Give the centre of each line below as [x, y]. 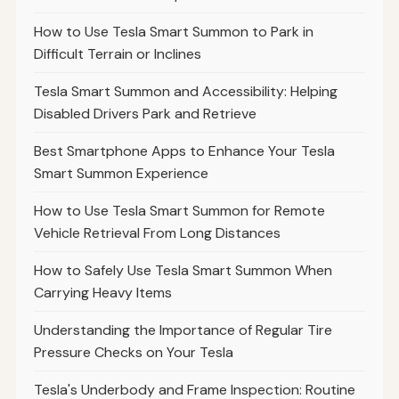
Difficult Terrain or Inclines [117, 54]
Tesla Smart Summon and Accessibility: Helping [185, 92]
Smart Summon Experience [121, 174]
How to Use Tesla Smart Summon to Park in [173, 32]
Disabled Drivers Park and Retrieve [145, 114]
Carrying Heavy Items [102, 293]
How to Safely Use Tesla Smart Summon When [183, 271]
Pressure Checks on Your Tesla [133, 353]
